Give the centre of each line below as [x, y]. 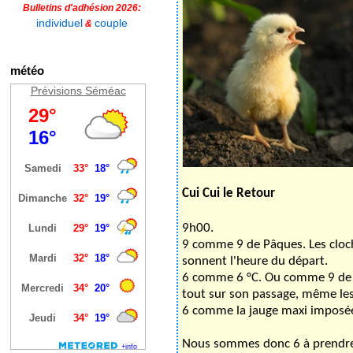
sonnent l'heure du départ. [255, 261]
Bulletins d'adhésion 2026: [82, 8]
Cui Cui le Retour [229, 193]
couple [111, 23]
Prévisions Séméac [78, 91]
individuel [59, 23]
